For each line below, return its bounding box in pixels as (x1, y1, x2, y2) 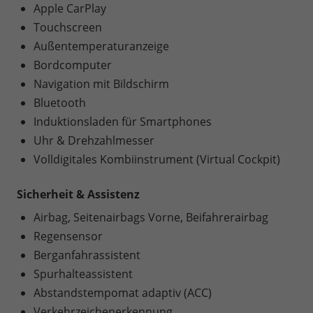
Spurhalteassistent (34, 265, 133, 282)
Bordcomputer (34, 57, 112, 73)
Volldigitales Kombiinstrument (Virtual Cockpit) (34, 151, 280, 167)
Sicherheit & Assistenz (17, 186, 140, 202)
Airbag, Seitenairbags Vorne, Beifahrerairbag (34, 209, 268, 225)
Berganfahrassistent (34, 247, 140, 263)
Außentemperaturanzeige (34, 38, 169, 54)
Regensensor (34, 228, 103, 244)
